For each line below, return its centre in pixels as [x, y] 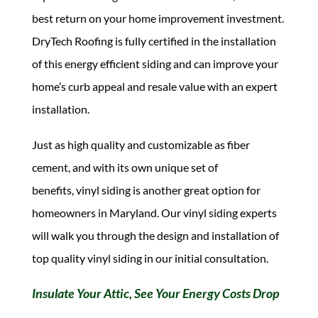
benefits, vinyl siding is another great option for [146, 190]
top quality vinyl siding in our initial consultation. [150, 258]
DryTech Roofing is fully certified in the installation [154, 41]
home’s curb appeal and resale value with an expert [154, 86]
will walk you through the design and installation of [155, 235]
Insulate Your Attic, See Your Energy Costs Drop [155, 293]
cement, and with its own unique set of [125, 167]
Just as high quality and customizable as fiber [141, 144]
